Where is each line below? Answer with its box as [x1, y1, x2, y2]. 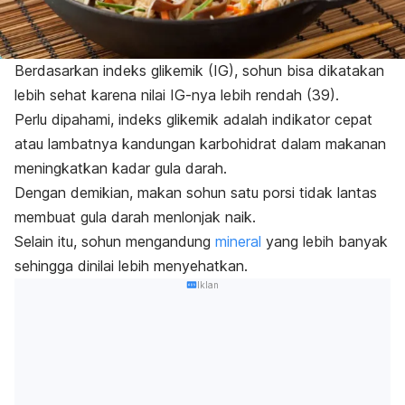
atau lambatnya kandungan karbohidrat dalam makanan [14, 134, 386, 153]
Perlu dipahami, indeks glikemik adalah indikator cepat [14, 109, 372, 128]
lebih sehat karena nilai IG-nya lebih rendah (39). [14, 85, 339, 104]
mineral [215, 231, 261, 250]
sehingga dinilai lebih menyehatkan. [14, 256, 252, 275]
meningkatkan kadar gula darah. [14, 158, 227, 177]
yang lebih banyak [261, 231, 388, 250]
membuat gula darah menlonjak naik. [14, 207, 256, 226]
